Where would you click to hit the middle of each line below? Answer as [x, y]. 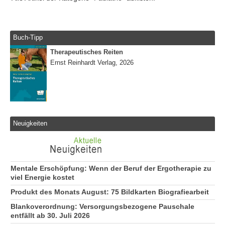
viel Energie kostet [42, 177]
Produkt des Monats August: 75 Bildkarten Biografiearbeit [110, 192]
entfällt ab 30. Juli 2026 [50, 215]
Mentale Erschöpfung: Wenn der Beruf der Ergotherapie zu [111, 168]
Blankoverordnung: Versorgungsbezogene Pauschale [102, 206]
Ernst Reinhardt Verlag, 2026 [92, 62]
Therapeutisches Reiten [87, 52]
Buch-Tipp [28, 38]
